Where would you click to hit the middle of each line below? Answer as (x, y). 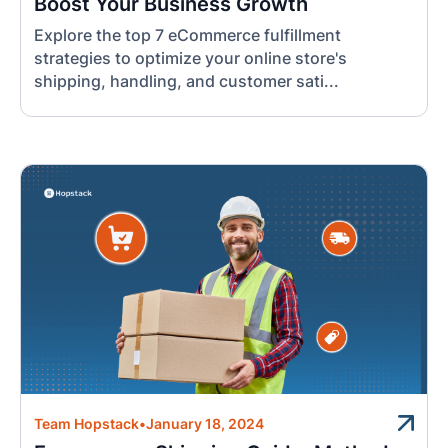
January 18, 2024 (205, 423)
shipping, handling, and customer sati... (187, 81)
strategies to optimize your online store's (191, 58)
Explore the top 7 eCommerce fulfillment (188, 35)
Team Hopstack (87, 423)
